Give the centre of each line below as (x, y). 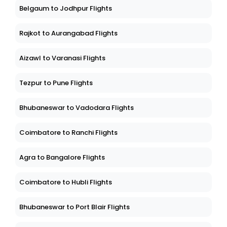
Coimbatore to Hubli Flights (66, 182)
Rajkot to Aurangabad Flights (68, 33)
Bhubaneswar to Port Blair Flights (74, 207)
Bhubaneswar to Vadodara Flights (77, 108)
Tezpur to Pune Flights (56, 83)
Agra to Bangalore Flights (62, 158)
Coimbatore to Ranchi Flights (68, 133)
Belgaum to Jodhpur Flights (66, 9)
